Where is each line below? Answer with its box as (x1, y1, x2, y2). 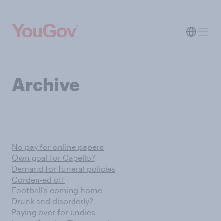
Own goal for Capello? (12, 153, 95, 162)
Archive (12, 74, 80, 95)
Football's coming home (12, 185, 102, 195)
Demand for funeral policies (12, 164, 115, 173)
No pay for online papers (12, 142, 104, 151)
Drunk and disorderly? (12, 196, 93, 206)
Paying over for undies (12, 207, 95, 217)
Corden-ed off (12, 175, 65, 184)
